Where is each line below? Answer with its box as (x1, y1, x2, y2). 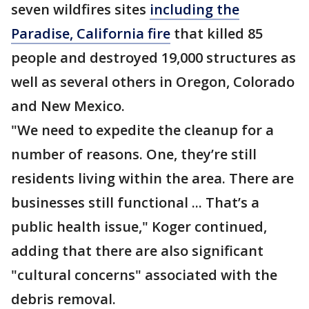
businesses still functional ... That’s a (11, 193, 259, 212)
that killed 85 (170, 24, 263, 43)
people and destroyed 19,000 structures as (11, 48, 296, 67)
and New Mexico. (11, 97, 125, 115)
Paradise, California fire (11, 24, 170, 43)
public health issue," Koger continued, (11, 217, 267, 236)
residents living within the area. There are (11, 169, 294, 188)
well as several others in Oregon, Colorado (11, 72, 295, 91)
